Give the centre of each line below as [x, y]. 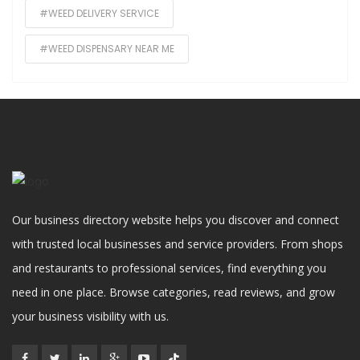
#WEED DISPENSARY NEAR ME [107, 49]
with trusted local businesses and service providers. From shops [178, 244]
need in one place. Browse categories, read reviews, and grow [174, 292]
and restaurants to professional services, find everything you [169, 268]
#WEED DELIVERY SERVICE [99, 14]
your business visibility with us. [90, 317]
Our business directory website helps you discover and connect [176, 220]
